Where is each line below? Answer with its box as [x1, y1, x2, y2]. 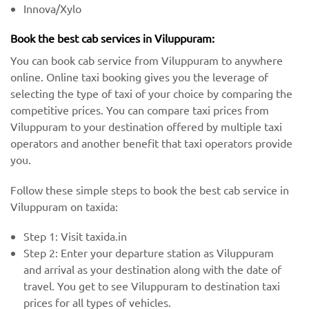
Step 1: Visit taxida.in [23, 228, 128, 243]
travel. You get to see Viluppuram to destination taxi [23, 278, 281, 292]
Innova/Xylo [23, 1, 82, 16]
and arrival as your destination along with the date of [23, 261, 282, 276]
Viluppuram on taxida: [10, 199, 118, 213]
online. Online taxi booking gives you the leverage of [10, 70, 268, 84]
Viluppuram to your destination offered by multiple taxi [10, 119, 282, 134]
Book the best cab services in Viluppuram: [10, 31, 215, 46]
